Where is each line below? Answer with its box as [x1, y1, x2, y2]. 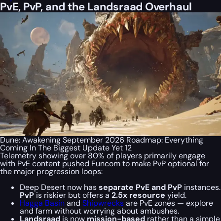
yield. [165, 190, 186, 201]
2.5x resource [111, 190, 165, 201]
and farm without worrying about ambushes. [20, 206, 179, 217]
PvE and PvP [136, 182, 182, 193]
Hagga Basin [20, 198, 65, 209]
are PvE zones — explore [126, 198, 213, 209]
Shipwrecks [82, 198, 126, 209]
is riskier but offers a [36, 190, 111, 201]
